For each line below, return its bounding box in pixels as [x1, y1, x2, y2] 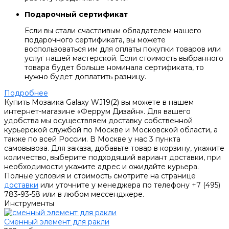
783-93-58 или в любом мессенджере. [4, 190, 144, 199]
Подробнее [4, 88, 48, 98]
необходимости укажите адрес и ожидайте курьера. [4, 162, 199, 172]
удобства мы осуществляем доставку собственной [4, 116, 193, 126]
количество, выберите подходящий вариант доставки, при [4, 153, 221, 163]
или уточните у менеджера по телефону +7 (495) [38, 180, 220, 190]
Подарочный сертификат [25, 10, 128, 19]
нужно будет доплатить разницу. [25, 72, 146, 82]
